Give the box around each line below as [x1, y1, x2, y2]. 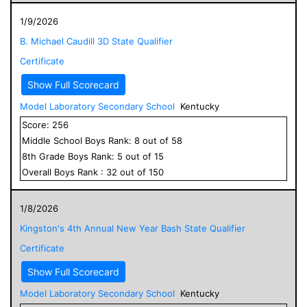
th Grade [27, 150, 68, 162]
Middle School [22, 134, 82, 146]
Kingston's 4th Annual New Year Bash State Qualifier [20, 222, 245, 234]
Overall [22, 166, 54, 177]
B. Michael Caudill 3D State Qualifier [20, 35, 173, 47]
